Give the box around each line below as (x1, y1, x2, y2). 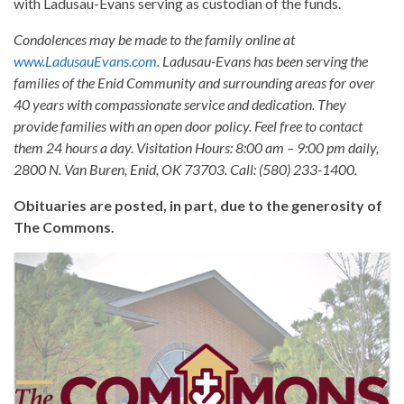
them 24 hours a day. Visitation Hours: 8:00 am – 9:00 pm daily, (14, 139, 379, 157)
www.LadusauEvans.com (14, 52, 157, 70)
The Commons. (14, 218, 115, 236)
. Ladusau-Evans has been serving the (157, 52, 368, 70)
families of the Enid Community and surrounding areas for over (14, 74, 375, 92)
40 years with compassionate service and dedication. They (14, 96, 346, 114)
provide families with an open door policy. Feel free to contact (14, 117, 363, 135)
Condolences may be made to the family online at (14, 31, 295, 49)
